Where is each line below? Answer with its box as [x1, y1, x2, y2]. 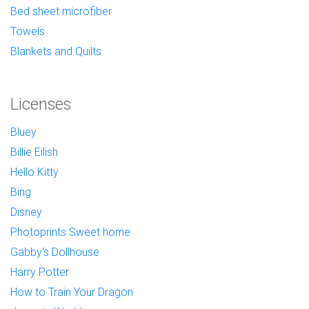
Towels [10, 23, 45, 38]
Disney [10, 204, 42, 219]
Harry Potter [10, 264, 69, 279]
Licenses [10, 93, 71, 114]
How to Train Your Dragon [10, 284, 133, 299]
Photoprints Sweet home [10, 224, 130, 239]
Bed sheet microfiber [10, 3, 112, 18]
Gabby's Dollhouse [10, 244, 99, 259]
